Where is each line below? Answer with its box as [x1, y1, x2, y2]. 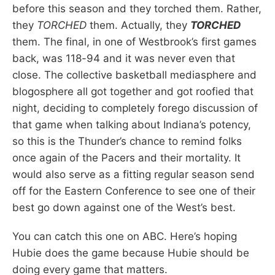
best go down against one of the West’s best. [12, 201, 236, 214]
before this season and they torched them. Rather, [12, 2, 261, 15]
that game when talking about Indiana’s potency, [12, 118, 251, 131]
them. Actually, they [87, 18, 190, 31]
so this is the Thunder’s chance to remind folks [12, 134, 242, 147]
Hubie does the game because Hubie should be [12, 246, 249, 259]
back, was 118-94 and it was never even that [12, 52, 235, 64]
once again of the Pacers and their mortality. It [12, 151, 241, 164]
